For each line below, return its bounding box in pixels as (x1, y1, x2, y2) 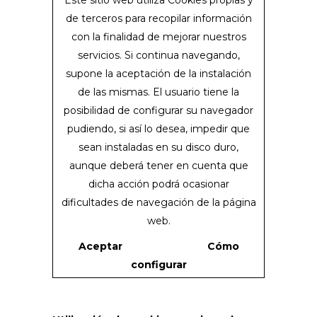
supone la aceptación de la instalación (66, 67, 251, 80)
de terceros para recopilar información (65, 12, 252, 25)
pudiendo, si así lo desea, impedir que (67, 122, 250, 135)
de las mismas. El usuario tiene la (78, 86, 239, 98)
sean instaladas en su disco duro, (79, 141, 238, 154)
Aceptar (78, 240, 122, 253)
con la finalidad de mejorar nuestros (71, 30, 246, 43)
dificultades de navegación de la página (61, 196, 256, 209)
